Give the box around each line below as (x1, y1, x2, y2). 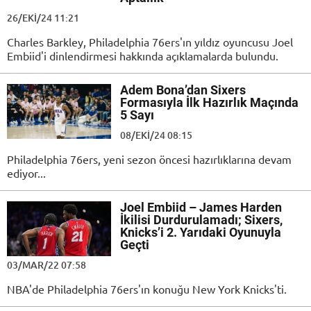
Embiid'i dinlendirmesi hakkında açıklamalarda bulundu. (7, 49, 278, 63)
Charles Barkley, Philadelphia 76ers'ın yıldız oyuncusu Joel (7, 35, 293, 49)
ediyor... (7, 166, 46, 180)
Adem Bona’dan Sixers (120, 83, 246, 98)
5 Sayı (120, 108, 154, 123)
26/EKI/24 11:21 (7, 11, 79, 25)
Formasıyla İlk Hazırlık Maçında (120, 95, 299, 110)
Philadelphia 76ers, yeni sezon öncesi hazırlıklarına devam (7, 152, 292, 167)
